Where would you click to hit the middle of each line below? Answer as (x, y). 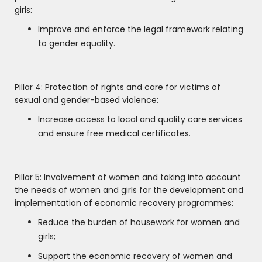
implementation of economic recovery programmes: (124, 203)
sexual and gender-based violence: (87, 100)
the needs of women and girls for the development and (129, 190)
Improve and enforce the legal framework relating (141, 30)
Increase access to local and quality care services (140, 120)
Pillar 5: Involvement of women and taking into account (128, 177)
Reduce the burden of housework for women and (139, 223)
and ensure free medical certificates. (114, 134)
